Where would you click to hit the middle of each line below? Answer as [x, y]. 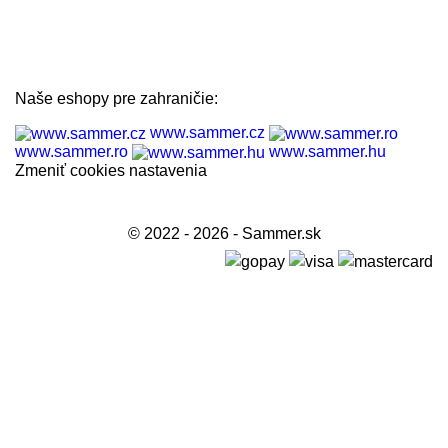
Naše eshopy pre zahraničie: [116, 99]
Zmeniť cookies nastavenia [111, 170]
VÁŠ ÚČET [56, 49]
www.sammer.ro [71, 152]
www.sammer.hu [327, 152]
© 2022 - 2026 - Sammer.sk [224, 234]
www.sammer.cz [207, 133]
